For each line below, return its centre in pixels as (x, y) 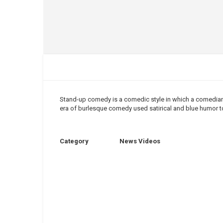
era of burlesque (84, 108)
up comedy (95, 99)
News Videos (140, 141)
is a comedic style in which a (153, 99)
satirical (161, 108)
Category (74, 141)
